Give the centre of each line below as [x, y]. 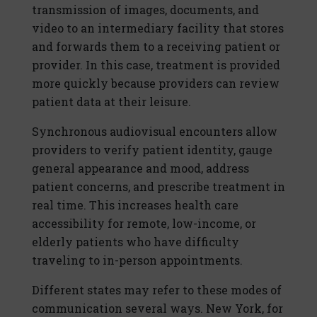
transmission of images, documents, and [145, 10]
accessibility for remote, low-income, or [144, 224]
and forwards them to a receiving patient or [156, 47]
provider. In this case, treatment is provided [156, 65]
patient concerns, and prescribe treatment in [158, 187]
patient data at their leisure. [111, 102]
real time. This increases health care [135, 205]
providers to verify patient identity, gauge [152, 150]
